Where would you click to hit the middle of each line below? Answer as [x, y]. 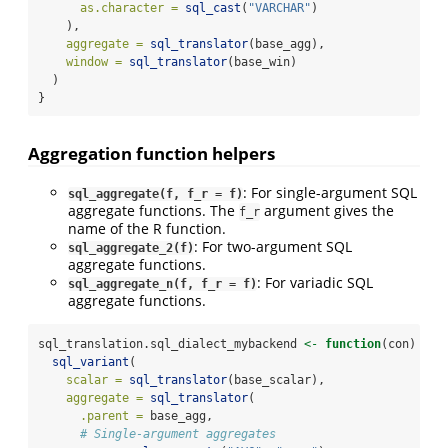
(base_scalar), [276, 379]
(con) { [405, 343]
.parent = [111, 415]
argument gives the [327, 210]
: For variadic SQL [315, 282]
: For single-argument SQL [330, 192]
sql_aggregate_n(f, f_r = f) [162, 283]
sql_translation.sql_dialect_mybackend [171, 343]
